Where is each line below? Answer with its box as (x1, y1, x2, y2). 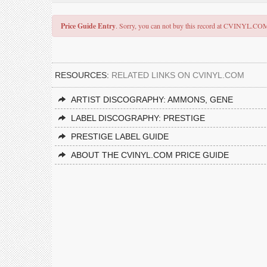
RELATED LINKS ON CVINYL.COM (111, 70, 244, 80)
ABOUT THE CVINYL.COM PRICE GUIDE (71, 150, 229, 160)
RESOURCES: (55, 70, 111, 80)
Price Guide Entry (61, 21, 116, 31)
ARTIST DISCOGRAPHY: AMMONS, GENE (71, 95, 233, 104)
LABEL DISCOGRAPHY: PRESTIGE (71, 113, 205, 123)
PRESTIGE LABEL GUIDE (71, 132, 169, 141)
